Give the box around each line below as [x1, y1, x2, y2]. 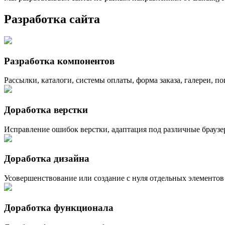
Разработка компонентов [4, 55, 115, 66]
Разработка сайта [4, 12, 100, 26]
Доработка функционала [4, 202, 114, 213]
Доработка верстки [4, 104, 88, 115]
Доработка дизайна [4, 153, 89, 164]
